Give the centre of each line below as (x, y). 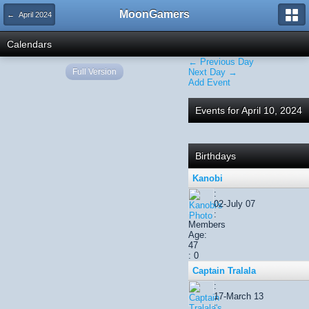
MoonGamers (154, 14)
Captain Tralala (224, 271)
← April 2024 (29, 14)
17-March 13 (239, 296)
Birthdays (216, 156)
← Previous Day (221, 62)
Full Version (94, 72)
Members (207, 225)
